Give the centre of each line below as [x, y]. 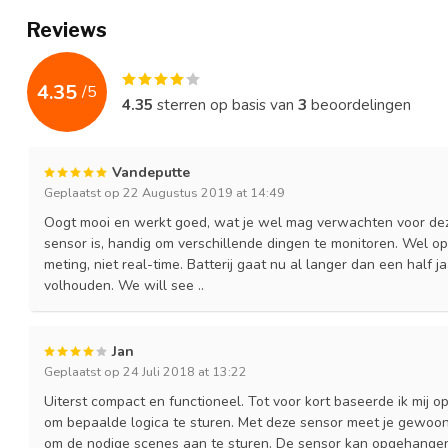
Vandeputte [151, 173]
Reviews [67, 30]
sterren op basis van [225, 105]
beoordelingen [359, 105]
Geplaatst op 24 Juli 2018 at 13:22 [145, 372]
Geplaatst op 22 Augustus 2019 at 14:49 [164, 193]
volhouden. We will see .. [124, 286]
